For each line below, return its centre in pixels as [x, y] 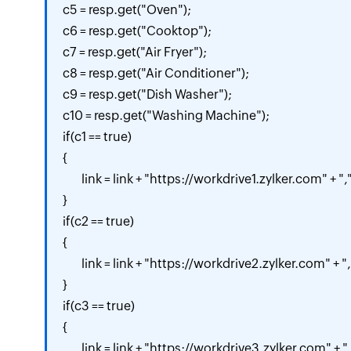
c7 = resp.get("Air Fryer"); [135, 52]
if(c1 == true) [97, 137]
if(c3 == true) [99, 306]
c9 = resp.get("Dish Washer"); [147, 94]
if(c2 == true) [98, 221]
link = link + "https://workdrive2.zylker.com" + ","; [72, 264]
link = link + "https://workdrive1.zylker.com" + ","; [72, 179]
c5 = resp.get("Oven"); [127, 10]
